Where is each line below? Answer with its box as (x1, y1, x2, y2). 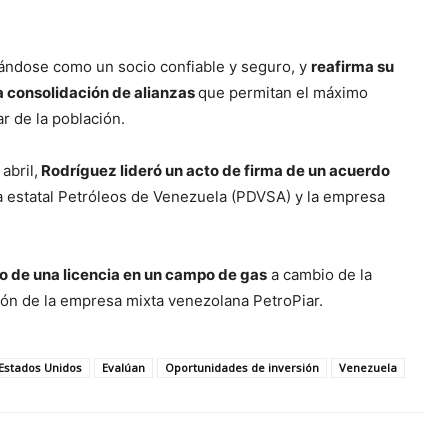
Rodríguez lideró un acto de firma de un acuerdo (38, 161, 390, 181)
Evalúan (102, 360, 145, 376)
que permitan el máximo (198, 83, 368, 103)
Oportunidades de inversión (165, 360, 319, 376)
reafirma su (311, 57, 394, 77)
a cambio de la (267, 265, 372, 285)
